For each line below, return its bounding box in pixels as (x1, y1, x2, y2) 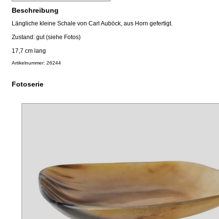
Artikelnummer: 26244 (12, 60, 61, 66)
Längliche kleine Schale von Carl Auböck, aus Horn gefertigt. (12, 20, 173, 27)
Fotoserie (12, 80, 44, 88)
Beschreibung (12, 6, 59, 14)
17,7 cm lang (12, 47, 46, 54)
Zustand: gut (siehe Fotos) (12, 33, 81, 41)
